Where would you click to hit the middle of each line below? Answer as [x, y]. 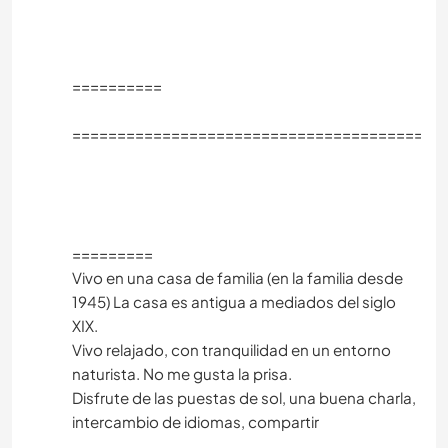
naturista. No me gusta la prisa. [182, 374]
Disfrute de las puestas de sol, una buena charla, [244, 398]
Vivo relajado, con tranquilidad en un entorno [231, 350]
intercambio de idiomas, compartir [195, 422]
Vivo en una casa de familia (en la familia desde [237, 278]
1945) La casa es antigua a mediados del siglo [234, 302]
